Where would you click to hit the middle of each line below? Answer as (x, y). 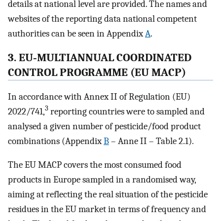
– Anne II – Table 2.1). (151, 141)
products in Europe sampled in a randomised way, (102, 180)
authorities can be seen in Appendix (76, 34)
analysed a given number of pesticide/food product (104, 126)
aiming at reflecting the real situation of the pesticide (108, 195)
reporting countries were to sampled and (127, 111)
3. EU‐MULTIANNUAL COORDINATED (100, 58)
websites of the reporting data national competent (102, 19)
